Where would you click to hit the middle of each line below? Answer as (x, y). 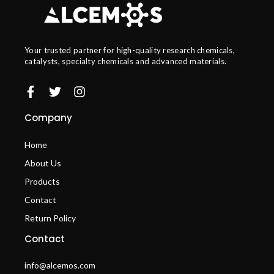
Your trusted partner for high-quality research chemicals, (130, 50)
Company (48, 118)
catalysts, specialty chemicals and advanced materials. (126, 61)
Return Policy (50, 218)
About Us (43, 163)
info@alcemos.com (60, 265)
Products (42, 181)
